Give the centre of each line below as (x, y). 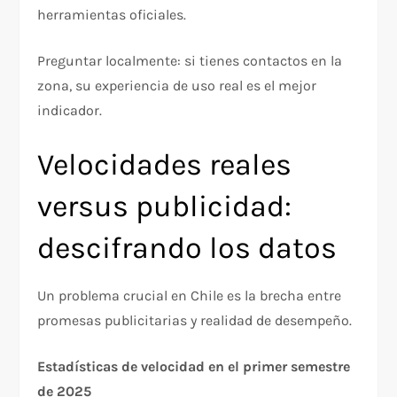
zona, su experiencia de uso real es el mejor (177, 85)
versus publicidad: (165, 206)
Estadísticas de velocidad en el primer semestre (194, 366)
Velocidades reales (165, 164)
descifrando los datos (187, 248)
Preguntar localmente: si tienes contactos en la (190, 60)
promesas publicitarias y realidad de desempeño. (195, 320)
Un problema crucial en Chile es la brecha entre (190, 295)
